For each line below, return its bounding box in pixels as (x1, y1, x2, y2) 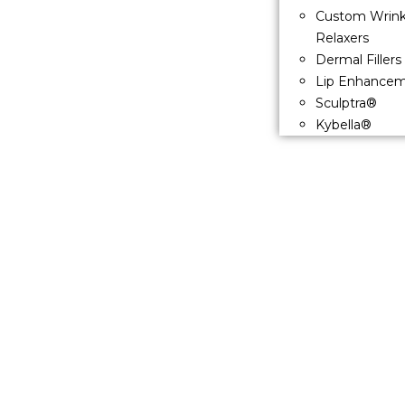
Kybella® (315, 117, 372, 134)
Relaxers (315, 30, 369, 47)
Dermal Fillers (315, 52, 401, 69)
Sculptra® (315, 95, 377, 112)
